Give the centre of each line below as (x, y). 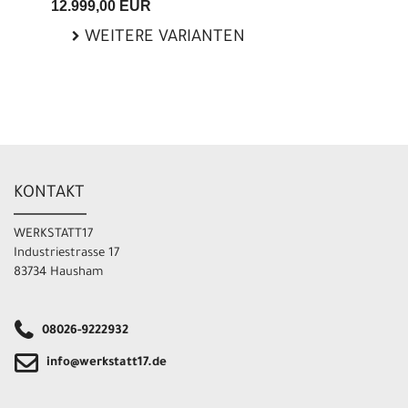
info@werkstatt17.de (107, 363)
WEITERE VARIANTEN (163, 38)
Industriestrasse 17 (66, 254)
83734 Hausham (58, 273)
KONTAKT (49, 194)
